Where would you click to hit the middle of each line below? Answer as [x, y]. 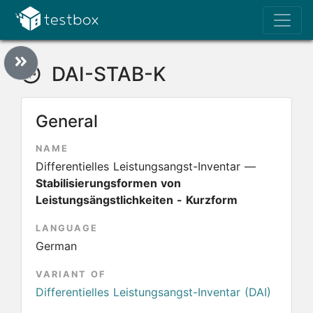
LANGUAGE [67, 228]
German [56, 246]
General [67, 121]
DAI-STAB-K [106, 74]
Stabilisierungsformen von [108, 183]
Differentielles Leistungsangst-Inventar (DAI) [153, 292]
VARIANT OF [71, 274]
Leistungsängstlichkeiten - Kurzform [137, 200]
